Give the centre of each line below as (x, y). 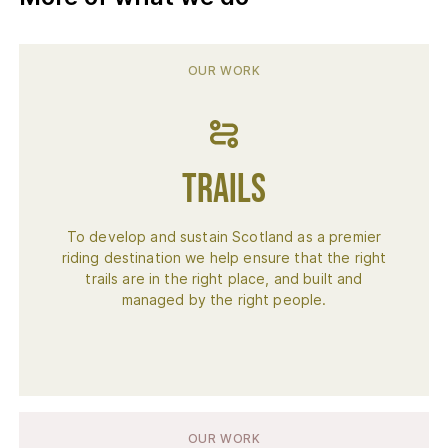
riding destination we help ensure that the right (224, 257)
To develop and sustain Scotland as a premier (224, 236)
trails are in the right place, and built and (224, 278)
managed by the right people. (224, 299)
